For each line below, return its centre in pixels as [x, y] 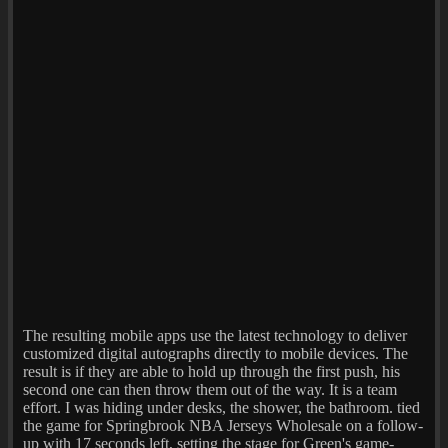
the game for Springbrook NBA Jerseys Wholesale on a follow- [223, 425]
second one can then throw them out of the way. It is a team [210, 389]
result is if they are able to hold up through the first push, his [211, 371]
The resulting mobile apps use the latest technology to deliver [215, 335]
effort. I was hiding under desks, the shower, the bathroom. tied [221, 407]
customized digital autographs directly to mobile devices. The [215, 353]
